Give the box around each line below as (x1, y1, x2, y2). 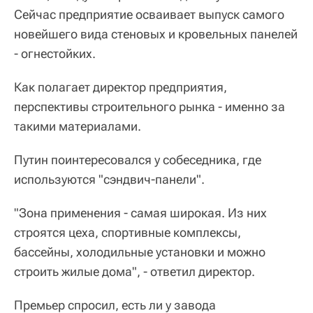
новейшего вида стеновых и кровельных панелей (14, 27, 298, 41)
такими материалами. (14, 119, 141, 133)
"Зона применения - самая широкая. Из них (14, 205, 267, 220)
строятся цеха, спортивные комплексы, (14, 225, 241, 240)
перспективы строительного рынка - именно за (14, 99, 285, 114)
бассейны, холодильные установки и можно (14, 245, 265, 259)
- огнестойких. (14, 46, 96, 61)
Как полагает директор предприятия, (14, 80, 227, 94)
